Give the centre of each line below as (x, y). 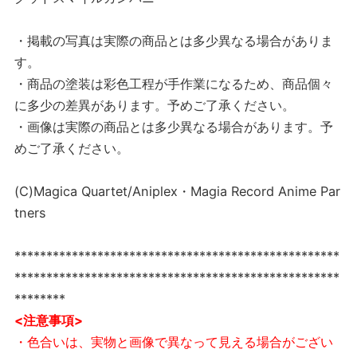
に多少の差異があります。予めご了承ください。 (155, 106)
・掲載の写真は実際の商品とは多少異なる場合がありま (174, 41)
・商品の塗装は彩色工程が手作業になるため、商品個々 (174, 84)
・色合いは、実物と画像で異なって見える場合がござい (174, 342)
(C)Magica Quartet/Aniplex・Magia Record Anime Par (177, 192)
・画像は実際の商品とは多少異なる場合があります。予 (174, 127)
